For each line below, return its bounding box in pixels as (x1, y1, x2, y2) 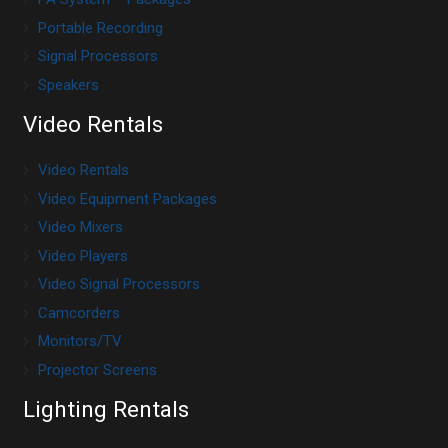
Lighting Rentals (22, 395, 189, 422)
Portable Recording (37, 18, 163, 37)
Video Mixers (37, 218, 123, 237)
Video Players (37, 246, 128, 265)
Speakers (37, 75, 99, 94)
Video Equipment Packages (37, 189, 217, 208)
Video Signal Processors (37, 275, 200, 294)
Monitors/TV (37, 332, 122, 351)
